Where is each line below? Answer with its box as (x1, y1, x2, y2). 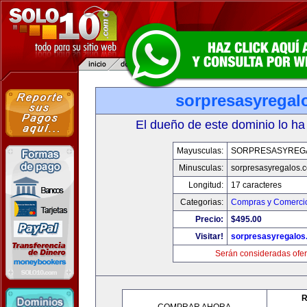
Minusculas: (178, 163, 223, 173)
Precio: (195, 214, 223, 224)
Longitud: (188, 180, 223, 190)
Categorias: (180, 197, 223, 207)
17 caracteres (230, 180, 282, 190)
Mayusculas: (176, 146, 223, 156)
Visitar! (195, 232, 223, 241)
